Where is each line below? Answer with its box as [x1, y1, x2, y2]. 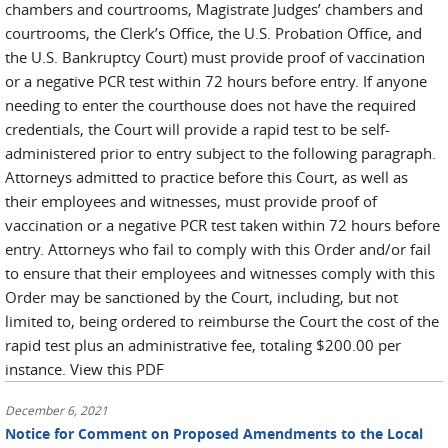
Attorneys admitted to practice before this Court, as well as [5, 167, 408, 187]
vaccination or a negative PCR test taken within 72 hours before [5, 215, 440, 235]
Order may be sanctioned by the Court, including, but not [5, 287, 398, 307]
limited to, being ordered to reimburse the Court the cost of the [5, 311, 439, 331]
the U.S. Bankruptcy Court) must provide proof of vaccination [5, 47, 425, 67]
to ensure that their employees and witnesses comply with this [5, 263, 435, 283]
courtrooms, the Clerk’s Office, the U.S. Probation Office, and [5, 23, 422, 43]
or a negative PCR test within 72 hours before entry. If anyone [5, 71, 427, 91]
